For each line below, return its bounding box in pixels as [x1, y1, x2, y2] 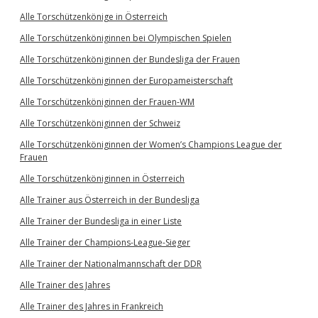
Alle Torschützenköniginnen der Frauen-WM [20, 96, 194, 109]
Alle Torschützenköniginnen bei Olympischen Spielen [20, 32, 231, 45]
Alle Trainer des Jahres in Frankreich [20, 300, 163, 313]
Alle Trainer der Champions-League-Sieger [20, 236, 190, 249]
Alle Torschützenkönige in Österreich [20, 11, 168, 23]
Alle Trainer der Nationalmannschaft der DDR [20, 258, 202, 270]
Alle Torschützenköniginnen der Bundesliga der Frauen [20, 53, 240, 66]
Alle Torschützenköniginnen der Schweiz [20, 117, 180, 130]
